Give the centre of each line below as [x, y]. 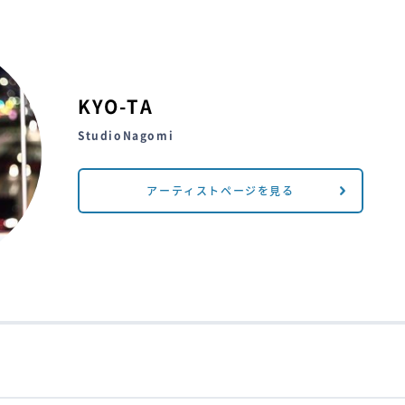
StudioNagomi [126, 136]
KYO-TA [116, 107]
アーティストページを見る [221, 191]
